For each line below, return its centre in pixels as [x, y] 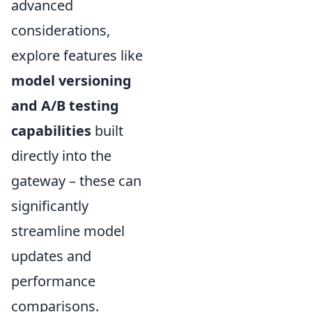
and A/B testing [65, 106]
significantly [50, 206]
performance [53, 281]
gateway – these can [76, 181]
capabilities [51, 131]
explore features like [77, 56]
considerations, [61, 31]
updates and [51, 256]
